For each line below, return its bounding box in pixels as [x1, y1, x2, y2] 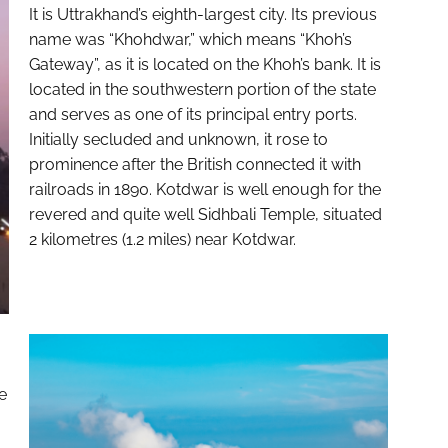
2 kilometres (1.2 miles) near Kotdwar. [28, 230, 296, 250]
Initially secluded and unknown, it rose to [28, 130, 328, 150]
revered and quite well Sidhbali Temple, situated [28, 205, 382, 225]
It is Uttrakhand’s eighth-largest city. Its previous [28, 5, 377, 25]
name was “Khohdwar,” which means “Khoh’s [28, 30, 352, 50]
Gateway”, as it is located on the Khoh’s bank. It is [28, 55, 381, 75]
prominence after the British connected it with [28, 155, 361, 175]
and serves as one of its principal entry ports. [28, 105, 357, 125]
